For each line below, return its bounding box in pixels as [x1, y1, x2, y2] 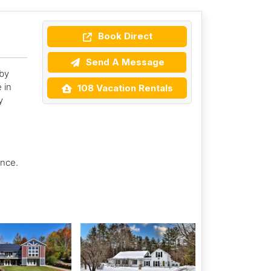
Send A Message [83, 56, 165, 68]
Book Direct [95, 30, 152, 42]
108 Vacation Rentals [74, 82, 173, 94]
